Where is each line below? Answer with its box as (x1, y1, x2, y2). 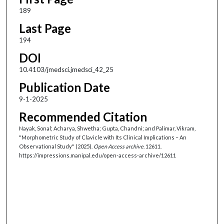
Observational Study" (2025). (18, 142, 93, 149)
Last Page (18, 20, 71, 35)
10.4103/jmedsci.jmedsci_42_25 (18, 65, 113, 73)
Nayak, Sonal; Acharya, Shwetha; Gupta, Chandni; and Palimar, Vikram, (18, 124, 195, 131)
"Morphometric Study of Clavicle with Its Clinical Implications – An (18, 133, 186, 140)
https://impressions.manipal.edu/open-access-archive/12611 (18, 151, 176, 158)
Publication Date (18, 79, 110, 94)
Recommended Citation (18, 109, 147, 124)
